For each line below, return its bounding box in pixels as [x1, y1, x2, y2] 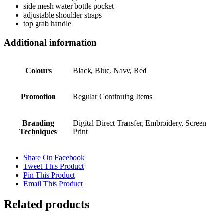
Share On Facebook [23, 153, 85, 162]
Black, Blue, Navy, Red [73, 66, 146, 75]
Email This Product [23, 180, 83, 188]
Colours [25, 66, 52, 75]
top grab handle [23, 19, 71, 28]
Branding [22, 119, 54, 127]
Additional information [4, 37, 97, 48]
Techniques [19, 127, 57, 136]
